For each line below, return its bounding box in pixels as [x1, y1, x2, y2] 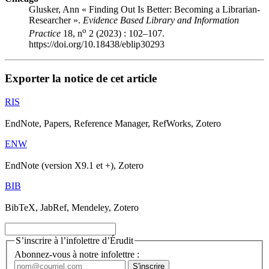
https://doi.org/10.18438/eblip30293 [29, 39, 165, 50]
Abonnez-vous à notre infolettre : [14, 249, 139, 260]
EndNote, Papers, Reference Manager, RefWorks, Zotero [5, 118, 221, 128]
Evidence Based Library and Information [83, 14, 239, 25]
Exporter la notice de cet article [5, 71, 157, 85]
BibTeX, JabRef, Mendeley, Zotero [5, 202, 139, 213]
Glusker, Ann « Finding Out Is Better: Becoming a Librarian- [29, 4, 260, 14]
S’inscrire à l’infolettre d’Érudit [16, 235, 133, 246]
